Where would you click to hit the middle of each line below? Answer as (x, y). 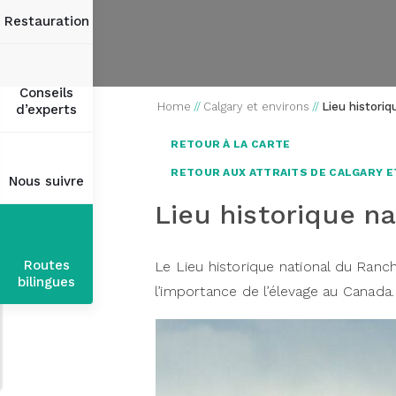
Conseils (46, 93)
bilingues (46, 282)
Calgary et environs (256, 107)
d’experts (46, 110)
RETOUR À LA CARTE (229, 144)
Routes (46, 265)
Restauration (46, 21)
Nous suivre (46, 181)
